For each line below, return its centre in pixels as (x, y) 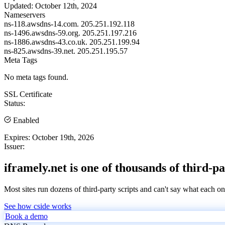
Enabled (25, 120)
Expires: (17, 137)
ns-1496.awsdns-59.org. (42, 33)
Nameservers (25, 15)
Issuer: (14, 146)
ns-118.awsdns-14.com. (41, 24)
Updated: (19, 6)
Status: (15, 103)
